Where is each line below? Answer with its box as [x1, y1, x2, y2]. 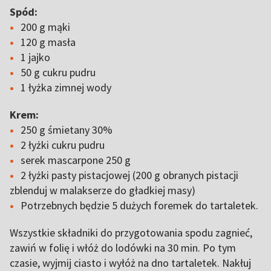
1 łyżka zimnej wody [21, 80, 111, 94]
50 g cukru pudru [21, 65, 96, 79]
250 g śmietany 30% [21, 123, 113, 137]
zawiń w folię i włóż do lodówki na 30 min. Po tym [10, 241, 236, 255]
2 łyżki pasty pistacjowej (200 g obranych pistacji [21, 168, 238, 182]
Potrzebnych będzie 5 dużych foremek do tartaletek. [21, 198, 258, 212]
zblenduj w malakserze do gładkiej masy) [10, 183, 195, 197]
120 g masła [21, 35, 76, 49]
